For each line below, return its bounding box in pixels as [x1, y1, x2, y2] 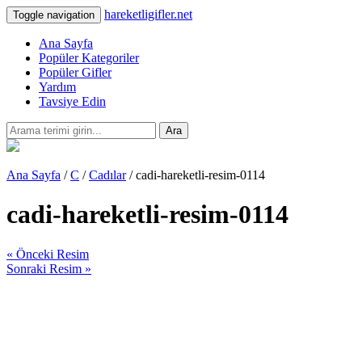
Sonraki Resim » [6, 261, 91, 276]
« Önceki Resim [6, 246, 89, 261]
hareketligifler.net [104, 7, 192, 21]
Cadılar [89, 168, 126, 182]
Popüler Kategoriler [39, 51, 139, 65]
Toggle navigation [13, 9, 95, 21]
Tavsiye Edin [39, 95, 106, 108]
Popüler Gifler [39, 65, 112, 79]
